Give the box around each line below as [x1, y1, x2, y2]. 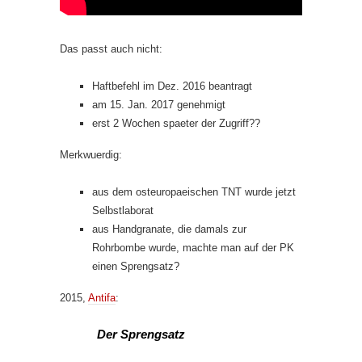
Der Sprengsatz [97, 327, 185, 341]
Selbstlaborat [92, 204, 154, 217]
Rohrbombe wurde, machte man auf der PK [92, 242, 294, 254]
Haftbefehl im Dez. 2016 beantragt [92, 80, 252, 92]
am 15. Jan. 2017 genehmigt [92, 99, 225, 111]
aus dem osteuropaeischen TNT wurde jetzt [92, 186, 296, 198]
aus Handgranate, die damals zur [92, 223, 246, 235]
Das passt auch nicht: [60, 43, 162, 55]
